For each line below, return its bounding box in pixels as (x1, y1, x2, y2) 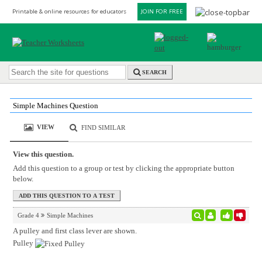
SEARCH (142, 69, 167, 76)
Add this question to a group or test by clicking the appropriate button (12, 164, 235, 173)
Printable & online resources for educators (12, 8, 126, 15)
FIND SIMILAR (81, 123, 126, 131)
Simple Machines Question (12, 101, 98, 110)
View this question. (12, 150, 74, 158)
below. (12, 174, 33, 183)
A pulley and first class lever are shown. (12, 226, 137, 235)
